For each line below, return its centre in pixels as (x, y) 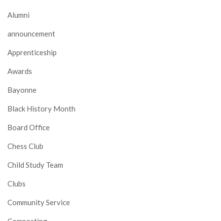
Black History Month (41, 109)
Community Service (39, 203)
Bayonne (22, 90)
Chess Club (25, 146)
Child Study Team (35, 165)
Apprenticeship (32, 53)
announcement (31, 34)
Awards (20, 71)
